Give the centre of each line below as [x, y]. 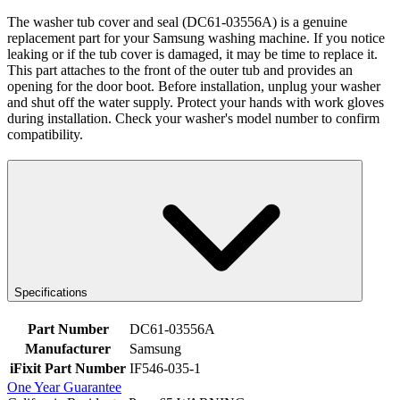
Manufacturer [68, 348]
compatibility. [45, 135]
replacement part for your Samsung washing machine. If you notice [196, 38]
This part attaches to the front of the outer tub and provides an [180, 71]
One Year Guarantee [64, 387]
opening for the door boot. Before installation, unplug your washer [194, 87]
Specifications [51, 293]
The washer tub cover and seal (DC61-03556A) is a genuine [177, 22]
